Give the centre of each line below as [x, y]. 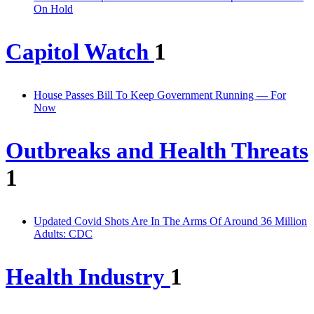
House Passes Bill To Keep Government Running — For [160, 95]
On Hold [53, 9]
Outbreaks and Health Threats [157, 151]
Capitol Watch [80, 52]
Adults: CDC [63, 233]
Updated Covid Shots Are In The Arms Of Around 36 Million [170, 221]
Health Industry [88, 277]
